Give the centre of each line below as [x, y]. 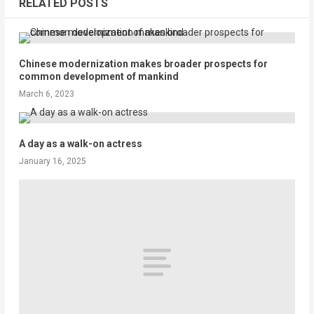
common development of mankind [98, 76]
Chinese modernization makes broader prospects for [143, 63]
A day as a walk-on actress [80, 143]
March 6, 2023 [46, 94]
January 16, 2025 [52, 161]
